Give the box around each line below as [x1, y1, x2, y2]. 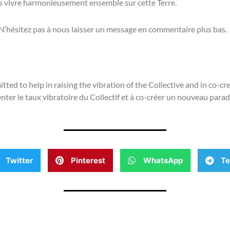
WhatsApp [143, 155, 183, 165]
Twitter [6, 155, 33, 165]
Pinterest [71, 155, 105, 165]
